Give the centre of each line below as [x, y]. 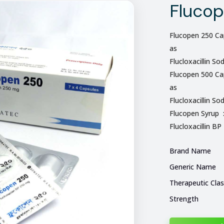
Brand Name [190, 151]
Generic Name [193, 167]
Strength [184, 199]
